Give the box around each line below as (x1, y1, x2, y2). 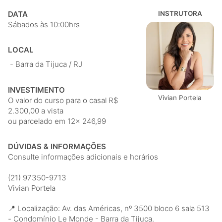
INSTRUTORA (158, 9, 202, 18)
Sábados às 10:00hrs (8, 20, 80, 30)
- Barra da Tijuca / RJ (8, 59, 82, 69)
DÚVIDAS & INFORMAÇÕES (8, 141, 106, 151)
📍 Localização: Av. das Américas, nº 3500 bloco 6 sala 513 (8, 203, 210, 213)
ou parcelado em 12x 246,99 (8, 116, 106, 126)
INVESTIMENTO (8, 85, 65, 95)
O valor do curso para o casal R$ (8, 95, 118, 105)
